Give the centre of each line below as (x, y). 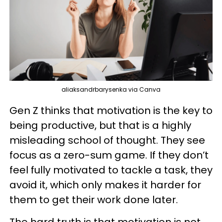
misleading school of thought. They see (107, 140)
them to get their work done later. (94, 199)
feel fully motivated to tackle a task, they (111, 170)
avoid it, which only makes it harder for (105, 185)
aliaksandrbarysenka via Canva (111, 89)
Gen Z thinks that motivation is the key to (111, 110)
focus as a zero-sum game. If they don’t (109, 155)
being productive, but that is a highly (100, 125)
